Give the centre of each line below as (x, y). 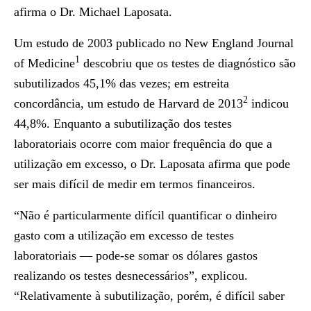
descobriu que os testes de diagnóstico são (188, 63)
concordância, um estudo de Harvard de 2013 (128, 103)
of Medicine (44, 63)
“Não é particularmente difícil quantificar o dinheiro (145, 215)
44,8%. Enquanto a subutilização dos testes (123, 124)
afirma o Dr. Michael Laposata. (93, 12)
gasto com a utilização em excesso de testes (124, 235)
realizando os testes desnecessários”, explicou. (131, 276)
